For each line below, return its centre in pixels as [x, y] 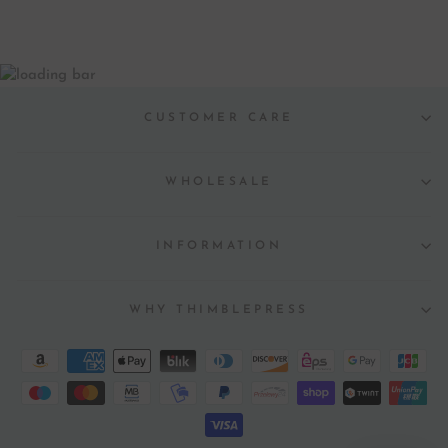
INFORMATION [219, 246]
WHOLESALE [219, 182]
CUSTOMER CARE [219, 118]
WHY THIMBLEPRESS [219, 310]
